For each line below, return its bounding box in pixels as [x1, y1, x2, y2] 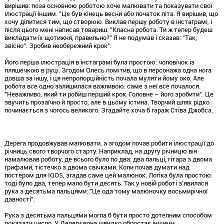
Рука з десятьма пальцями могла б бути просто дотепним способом [4, 210, 212, 220]
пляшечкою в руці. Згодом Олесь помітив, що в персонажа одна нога [4, 65, 211, 74]
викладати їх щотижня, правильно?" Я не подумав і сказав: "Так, [4, 32, 197, 42]
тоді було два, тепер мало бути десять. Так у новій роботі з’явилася [4, 178, 208, 187]
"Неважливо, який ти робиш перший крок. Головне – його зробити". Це [4, 89, 213, 98]
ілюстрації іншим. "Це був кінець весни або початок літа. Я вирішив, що [4, 8, 218, 18]
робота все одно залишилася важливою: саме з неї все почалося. [4, 81, 200, 90]
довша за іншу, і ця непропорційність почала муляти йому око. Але [4, 73, 204, 82]
